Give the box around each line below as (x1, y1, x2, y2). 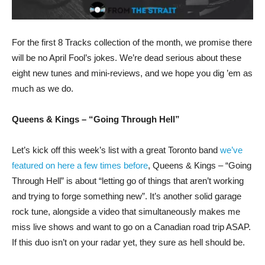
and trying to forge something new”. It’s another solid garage (12, 190, 241, 201)
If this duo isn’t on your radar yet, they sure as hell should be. (12, 237, 245, 247)
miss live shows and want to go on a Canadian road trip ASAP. (12, 221, 251, 232)
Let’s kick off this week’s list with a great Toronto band (12, 144, 220, 155)
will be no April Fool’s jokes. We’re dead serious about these (12, 52, 241, 63)
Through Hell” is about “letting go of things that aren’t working (12, 175, 244, 186)
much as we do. (12, 83, 73, 93)
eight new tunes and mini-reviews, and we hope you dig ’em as (12, 67, 253, 78)
